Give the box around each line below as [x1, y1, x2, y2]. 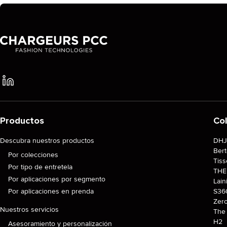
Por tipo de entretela [8, 163, 72, 171]
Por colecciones [8, 150, 58, 159]
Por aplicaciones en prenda [8, 187, 94, 196]
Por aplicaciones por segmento [8, 175, 105, 183]
